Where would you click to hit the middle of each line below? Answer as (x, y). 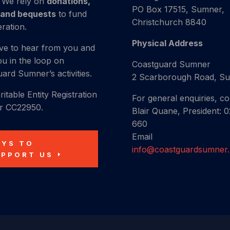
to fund (71, 14)
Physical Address (167, 43)
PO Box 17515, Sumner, (178, 9)
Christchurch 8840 (169, 22)
